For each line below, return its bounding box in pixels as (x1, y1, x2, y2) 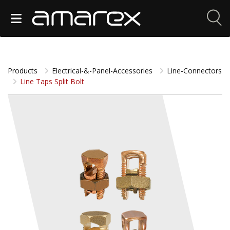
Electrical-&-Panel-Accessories (52, 66, 155, 75)
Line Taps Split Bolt (18, 76, 84, 86)
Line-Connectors (167, 66, 222, 75)
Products (8, 66, 40, 75)
